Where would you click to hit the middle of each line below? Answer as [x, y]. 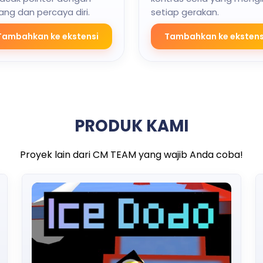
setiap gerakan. [185, 12]
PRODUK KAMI [131, 126]
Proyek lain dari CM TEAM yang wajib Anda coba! [131, 154]
